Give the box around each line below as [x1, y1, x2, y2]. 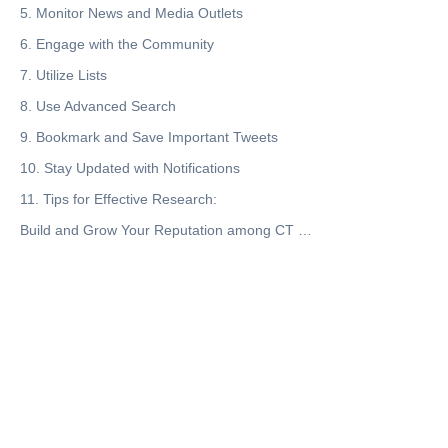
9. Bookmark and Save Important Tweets [20, 129, 278, 145]
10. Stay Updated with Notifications [20, 160, 240, 176]
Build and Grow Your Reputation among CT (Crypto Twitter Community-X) [298, 222, 312, 238]
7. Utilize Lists [20, 67, 107, 83]
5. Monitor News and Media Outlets [20, 5, 243, 21]
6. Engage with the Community [20, 36, 214, 52]
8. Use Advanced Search [20, 98, 176, 114]
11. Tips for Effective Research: [20, 191, 217, 207]
